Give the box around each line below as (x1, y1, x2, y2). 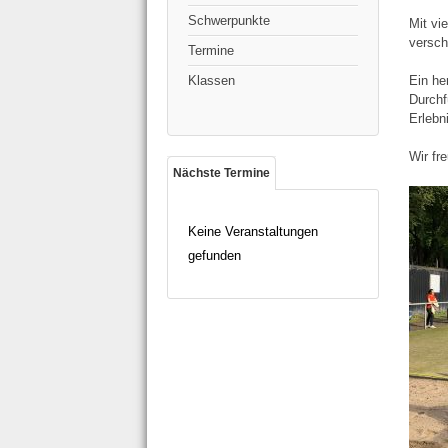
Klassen (188, 73, 235, 89)
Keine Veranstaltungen (188, 224, 318, 240)
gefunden (188, 248, 241, 264)
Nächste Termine (173, 167, 270, 180)
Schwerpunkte (188, 13, 270, 29)
